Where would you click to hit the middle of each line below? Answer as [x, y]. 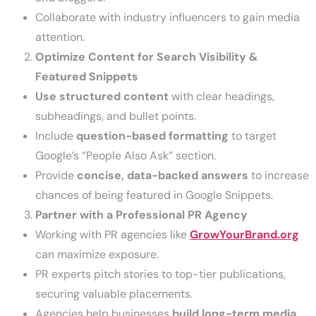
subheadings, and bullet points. [116, 116]
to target [253, 136]
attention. [60, 37]
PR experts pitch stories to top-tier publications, [160, 274]
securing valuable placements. [114, 294]
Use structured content [102, 97]
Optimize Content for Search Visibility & [147, 57]
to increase [279, 176]
